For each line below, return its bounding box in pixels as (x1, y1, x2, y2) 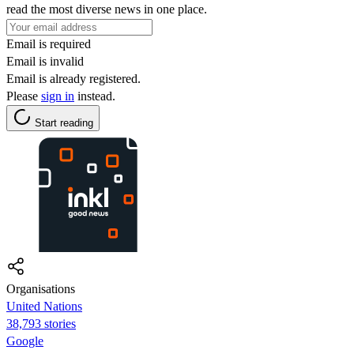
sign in (41, 88, 74, 103)
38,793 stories (6, 316, 76, 330)
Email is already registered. (6, 71, 141, 85)
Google (6, 333, 43, 348)
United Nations (6, 299, 82, 313)
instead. (74, 88, 115, 103)
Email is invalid (6, 54, 84, 68)
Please (6, 88, 41, 103)
